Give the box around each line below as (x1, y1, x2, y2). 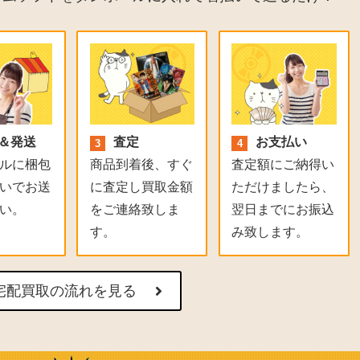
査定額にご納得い (231, 157, 335, 172)
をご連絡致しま (89, 202, 180, 217)
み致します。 (231, 225, 309, 239)
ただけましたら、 (231, 180, 335, 194)
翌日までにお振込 (231, 202, 335, 217)
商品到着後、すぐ (89, 157, 193, 172)
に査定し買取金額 (89, 180, 193, 194)
